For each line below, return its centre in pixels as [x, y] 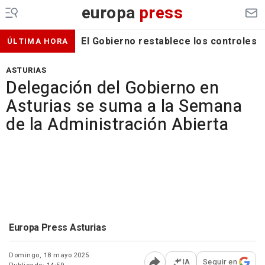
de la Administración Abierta [117, 125]
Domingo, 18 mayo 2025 [49, 255]
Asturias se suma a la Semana [124, 106]
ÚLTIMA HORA [38, 41]
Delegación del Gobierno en [112, 88]
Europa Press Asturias [58, 228]
